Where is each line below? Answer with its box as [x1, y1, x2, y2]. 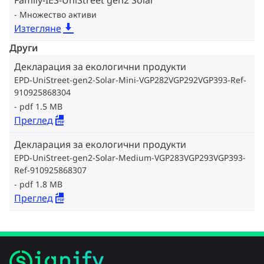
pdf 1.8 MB [19, 179, 62, 190]
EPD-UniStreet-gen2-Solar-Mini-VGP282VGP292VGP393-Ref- [14, 74, 246, 85]
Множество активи [19, 9, 97, 20]
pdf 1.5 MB [19, 101, 62, 112]
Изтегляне [14, 22, 61, 35]
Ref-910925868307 [14, 164, 87, 176]
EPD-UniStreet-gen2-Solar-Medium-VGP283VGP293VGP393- [14, 152, 246, 163]
